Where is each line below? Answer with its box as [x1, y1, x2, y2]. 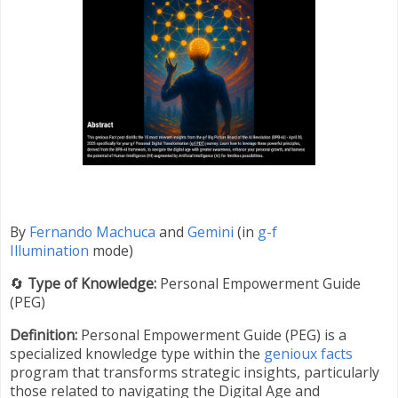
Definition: [10, 324, 77, 345]
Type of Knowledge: [28, 274, 156, 294]
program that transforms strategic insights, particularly [10, 362, 379, 382]
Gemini [187, 222, 234, 243]
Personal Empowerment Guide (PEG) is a [77, 324, 346, 345]
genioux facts [264, 343, 353, 363]
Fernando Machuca [29, 222, 155, 243]
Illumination [10, 241, 89, 261]
